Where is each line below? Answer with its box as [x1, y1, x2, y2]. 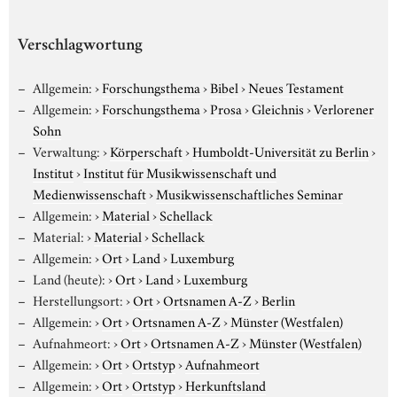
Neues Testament [247, 76, 344, 97]
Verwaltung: [32, 140, 100, 160]
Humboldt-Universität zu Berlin [191, 140, 369, 160]
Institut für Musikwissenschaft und [83, 161, 276, 182]
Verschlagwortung [18, 37, 143, 55]
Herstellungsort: [32, 289, 123, 309]
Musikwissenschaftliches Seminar [156, 183, 343, 203]
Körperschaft [109, 140, 183, 160]
